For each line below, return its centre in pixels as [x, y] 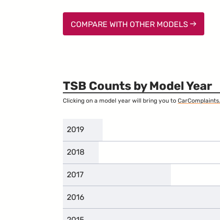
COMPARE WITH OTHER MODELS [130, 24]
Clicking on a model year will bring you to [120, 101]
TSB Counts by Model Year [137, 86]
